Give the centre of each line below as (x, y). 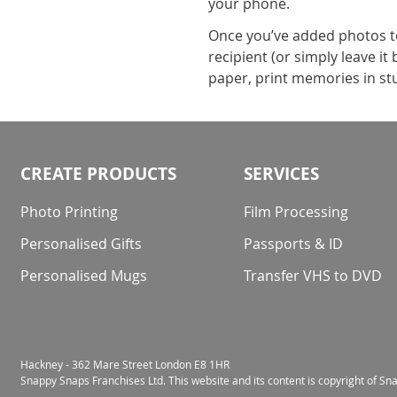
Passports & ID (294, 244)
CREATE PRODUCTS (98, 174)
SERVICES (282, 174)
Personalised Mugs (84, 276)
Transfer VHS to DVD (313, 276)
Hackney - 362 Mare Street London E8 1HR (125, 364)
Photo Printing (69, 212)
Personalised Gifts (81, 244)
